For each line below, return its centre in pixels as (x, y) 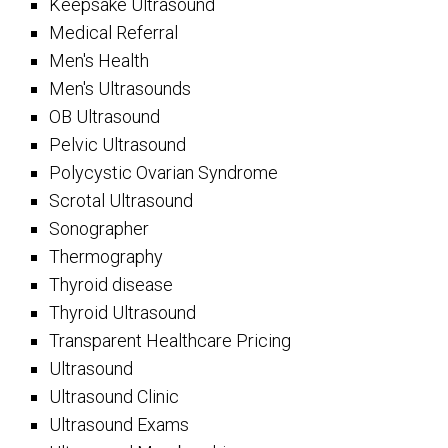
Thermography (106, 257)
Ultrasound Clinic (114, 397)
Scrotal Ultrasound (121, 201)
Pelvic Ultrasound (118, 145)
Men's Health (99, 61)
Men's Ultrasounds (120, 89)
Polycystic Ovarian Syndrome (164, 173)
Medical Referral (114, 33)
